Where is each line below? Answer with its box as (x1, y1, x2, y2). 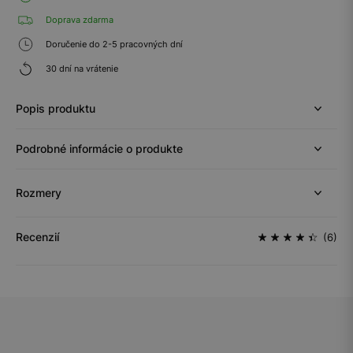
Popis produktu (16, 102, 95, 115)
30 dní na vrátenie (43, 62, 118, 74)
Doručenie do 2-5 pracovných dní (43, 38, 183, 50)
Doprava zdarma (43, 13, 113, 25)
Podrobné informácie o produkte (16, 142, 183, 155)
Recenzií (16, 230, 59, 243)
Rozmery (16, 186, 61, 199)
